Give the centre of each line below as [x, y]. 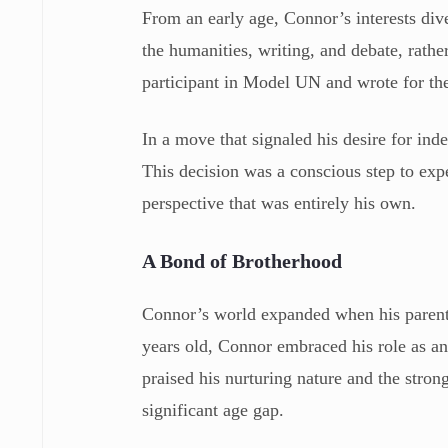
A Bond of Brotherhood [242, 260]
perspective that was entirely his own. [279, 202]
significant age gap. [213, 409]
